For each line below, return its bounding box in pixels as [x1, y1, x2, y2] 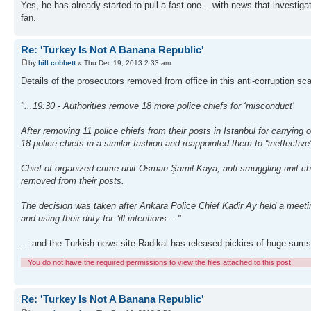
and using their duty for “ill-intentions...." [21, 213, 181, 224]
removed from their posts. [21, 176, 124, 187]
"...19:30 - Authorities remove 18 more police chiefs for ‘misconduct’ [21, 101, 294, 112]
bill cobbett [38, 59, 76, 67]
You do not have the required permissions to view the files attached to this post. [28, 258, 293, 267]
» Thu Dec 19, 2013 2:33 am [76, 59, 171, 67]
